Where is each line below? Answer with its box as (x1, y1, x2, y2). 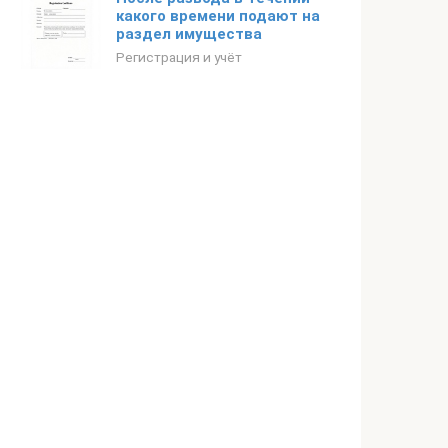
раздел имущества (116, 25, 262, 43)
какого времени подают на (116, 7, 320, 25)
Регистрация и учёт (116, 49, 242, 65)
